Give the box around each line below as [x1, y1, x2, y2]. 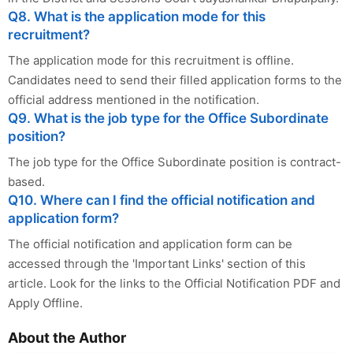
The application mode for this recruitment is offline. [8, 53, 294, 69]
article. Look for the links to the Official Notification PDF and [8, 276, 340, 292]
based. [8, 174, 45, 190]
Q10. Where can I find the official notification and [8, 192, 315, 209]
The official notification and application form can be [8, 236, 292, 252]
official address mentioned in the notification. [8, 92, 259, 108]
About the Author [8, 329, 126, 347]
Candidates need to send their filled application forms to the [8, 72, 342, 88]
